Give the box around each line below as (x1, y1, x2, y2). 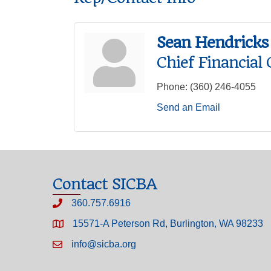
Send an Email (157, 102, 220, 113)
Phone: (157, 82, 188, 92)
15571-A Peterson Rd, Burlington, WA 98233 (73, 218, 263, 229)
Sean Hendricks (157, 33, 269, 51)
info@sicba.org (71, 239, 136, 249)
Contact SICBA (53, 175, 157, 193)
